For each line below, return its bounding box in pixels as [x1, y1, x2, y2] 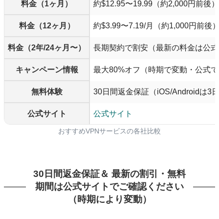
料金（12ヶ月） [19, 21, 75, 30]
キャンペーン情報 [15, 65, 78, 74]
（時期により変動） [67, 194, 152, 205]
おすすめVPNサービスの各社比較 [58, 127, 161, 135]
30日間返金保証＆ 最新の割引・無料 [33, 169, 186, 179]
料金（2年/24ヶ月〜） [8, 43, 86, 52]
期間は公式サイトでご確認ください [35, 181, 184, 192]
